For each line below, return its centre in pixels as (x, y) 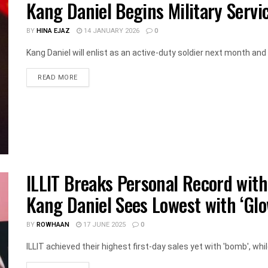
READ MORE (58, 78)
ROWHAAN (53, 224)
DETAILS (91, 77)
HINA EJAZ (53, 31)
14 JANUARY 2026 (111, 31)
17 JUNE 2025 (103, 224)
